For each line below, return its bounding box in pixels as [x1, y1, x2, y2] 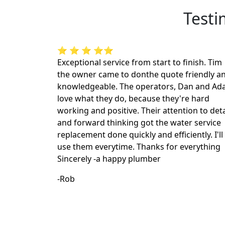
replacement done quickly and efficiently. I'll [57, 129, 223, 141]
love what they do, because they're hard [57, 93, 209, 104]
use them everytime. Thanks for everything [57, 141, 220, 153]
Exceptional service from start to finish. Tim [57, 57, 222, 68]
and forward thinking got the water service [57, 117, 221, 129]
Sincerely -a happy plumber [57, 153, 161, 165]
